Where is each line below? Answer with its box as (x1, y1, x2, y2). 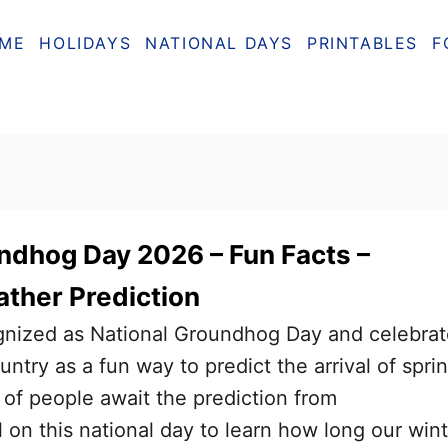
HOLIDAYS (39, 32, 132, 53)
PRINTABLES (307, 32, 419, 53)
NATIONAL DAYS (145, 32, 294, 53)
